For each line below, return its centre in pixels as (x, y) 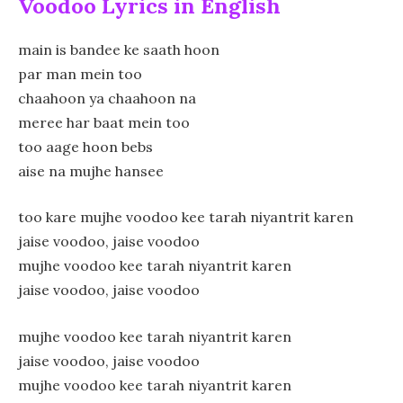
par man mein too (80, 73)
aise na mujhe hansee (91, 170)
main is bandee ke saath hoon (119, 49)
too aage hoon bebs (85, 146)
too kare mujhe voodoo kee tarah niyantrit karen (186, 217)
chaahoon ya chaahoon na (107, 98)
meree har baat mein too (104, 122)
